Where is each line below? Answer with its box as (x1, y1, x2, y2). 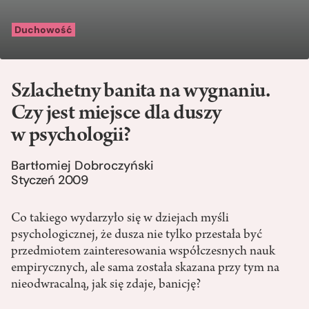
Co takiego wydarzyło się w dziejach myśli (11, 212, 229, 226)
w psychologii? (11, 126, 131, 148)
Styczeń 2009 (11, 172, 88, 189)
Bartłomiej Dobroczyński (11, 157, 154, 175)
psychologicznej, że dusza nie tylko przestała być (11, 228, 262, 243)
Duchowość (14, 23, 72, 37)
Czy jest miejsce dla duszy (11, 103, 221, 126)
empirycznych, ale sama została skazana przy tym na (11, 261, 279, 276)
